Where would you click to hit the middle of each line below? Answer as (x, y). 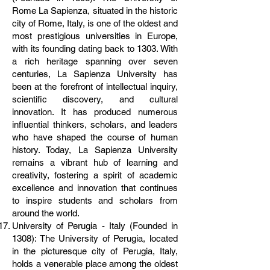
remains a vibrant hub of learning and (95, 162)
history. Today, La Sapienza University (95, 150)
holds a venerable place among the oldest (95, 264)
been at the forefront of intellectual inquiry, (95, 86)
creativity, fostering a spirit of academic (95, 175)
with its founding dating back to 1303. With (95, 49)
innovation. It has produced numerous (95, 112)
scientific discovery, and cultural (95, 99)
